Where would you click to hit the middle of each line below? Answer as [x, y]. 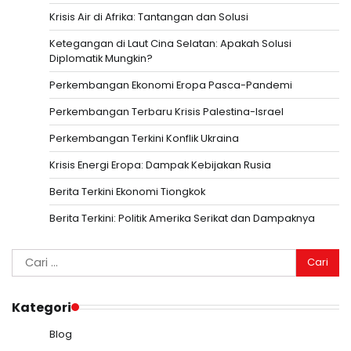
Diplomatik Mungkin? [101, 58]
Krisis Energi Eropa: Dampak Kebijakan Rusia [160, 165]
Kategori [42, 307]
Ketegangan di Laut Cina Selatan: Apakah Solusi [170, 43]
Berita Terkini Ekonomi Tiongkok [127, 191]
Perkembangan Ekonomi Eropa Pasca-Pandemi [171, 85]
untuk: [29, 276]
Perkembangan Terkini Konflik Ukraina [144, 138]
